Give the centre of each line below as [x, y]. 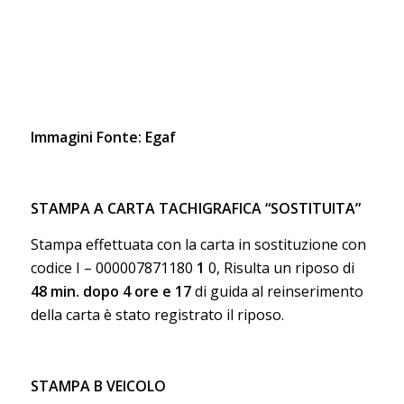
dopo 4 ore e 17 [137, 291]
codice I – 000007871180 [113, 267]
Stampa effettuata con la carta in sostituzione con [198, 244]
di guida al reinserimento [277, 291]
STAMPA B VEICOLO [98, 386]
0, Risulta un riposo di [279, 267]
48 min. [55, 291]
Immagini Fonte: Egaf [103, 137]
